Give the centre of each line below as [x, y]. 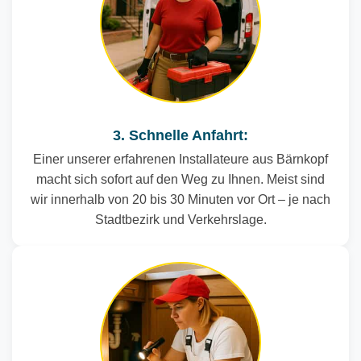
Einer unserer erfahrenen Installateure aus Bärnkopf [180, 159]
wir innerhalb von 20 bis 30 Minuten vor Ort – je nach [180, 199]
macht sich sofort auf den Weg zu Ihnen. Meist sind [180, 179]
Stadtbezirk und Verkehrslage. [180, 220]
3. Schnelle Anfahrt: [180, 135]
